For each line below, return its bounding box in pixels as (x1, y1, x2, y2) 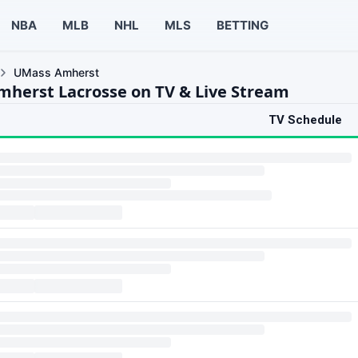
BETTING (216, 17, 268, 33)
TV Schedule (268, 113, 342, 127)
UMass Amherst (14, 66, 99, 79)
